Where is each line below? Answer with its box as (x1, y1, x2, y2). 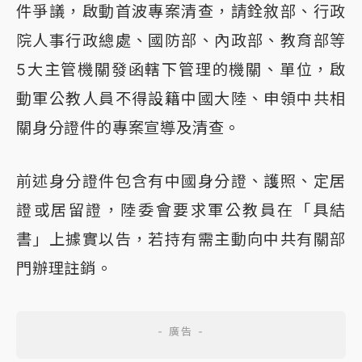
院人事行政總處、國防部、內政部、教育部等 (16, 31, 346, 51)
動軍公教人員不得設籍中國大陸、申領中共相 (16, 89, 346, 109)
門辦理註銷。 (16, 259, 112, 279)
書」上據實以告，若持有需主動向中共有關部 (16, 229, 346, 250)
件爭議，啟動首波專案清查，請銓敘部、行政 (16, 2, 346, 22)
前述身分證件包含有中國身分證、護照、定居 (16, 171, 346, 192)
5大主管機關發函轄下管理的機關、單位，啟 (16, 60, 346, 80)
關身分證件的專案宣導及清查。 (16, 118, 241, 138)
